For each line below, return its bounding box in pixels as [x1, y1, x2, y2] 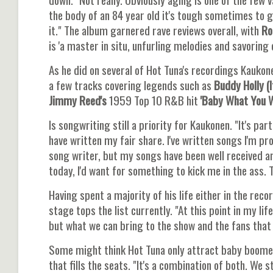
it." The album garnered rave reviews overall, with [49, 21, 259, 39]
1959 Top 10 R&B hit [107, 91, 198, 109]
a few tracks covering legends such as [49, 76, 211, 94]
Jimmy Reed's [49, 91, 107, 109]
